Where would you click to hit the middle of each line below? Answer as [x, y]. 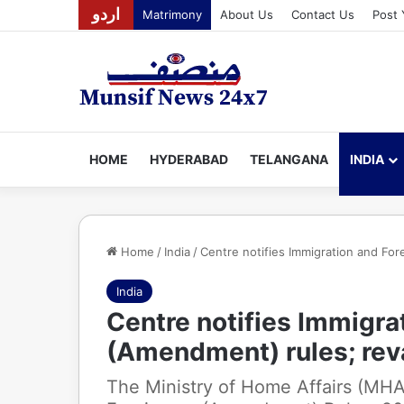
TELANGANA [289, 159]
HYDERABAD [189, 159]
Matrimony [172, 14]
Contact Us [323, 14]
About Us [247, 14]
